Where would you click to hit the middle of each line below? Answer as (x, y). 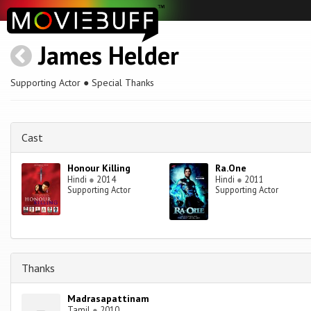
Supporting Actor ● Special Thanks (82, 83)
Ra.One (231, 168)
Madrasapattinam (109, 299)
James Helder (109, 55)
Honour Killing (99, 168)
